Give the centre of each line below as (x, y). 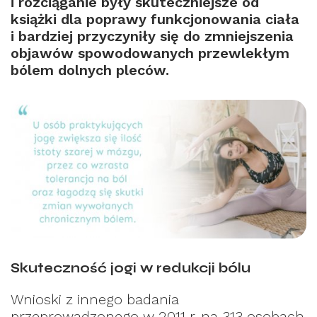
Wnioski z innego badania (95, 299)
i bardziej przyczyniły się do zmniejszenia (152, 36)
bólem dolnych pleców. (90, 70)
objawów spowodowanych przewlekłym (150, 53)
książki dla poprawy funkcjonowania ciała (155, 19)
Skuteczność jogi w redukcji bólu (131, 269)
